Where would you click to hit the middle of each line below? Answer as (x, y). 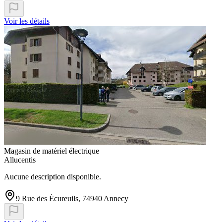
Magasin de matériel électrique (52, 151)
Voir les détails (27, 21)
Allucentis (20, 160)
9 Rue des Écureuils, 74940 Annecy (72, 199)
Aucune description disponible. (53, 177)
